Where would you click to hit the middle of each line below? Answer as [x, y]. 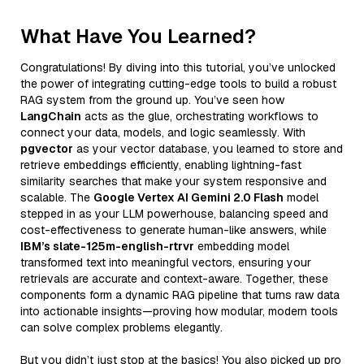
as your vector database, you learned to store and [208, 148]
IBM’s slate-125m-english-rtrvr [107, 246]
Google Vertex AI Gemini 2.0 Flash [188, 197]
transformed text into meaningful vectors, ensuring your [166, 262]
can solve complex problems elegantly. [121, 327]
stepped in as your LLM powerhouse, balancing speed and [174, 213]
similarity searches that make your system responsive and [173, 181]
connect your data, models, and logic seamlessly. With [163, 132]
